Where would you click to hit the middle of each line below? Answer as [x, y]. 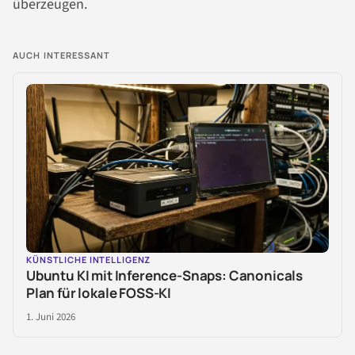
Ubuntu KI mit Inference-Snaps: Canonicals [165, 276]
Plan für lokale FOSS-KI [99, 293]
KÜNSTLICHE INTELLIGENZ [89, 260]
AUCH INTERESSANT [62, 55]
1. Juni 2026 [51, 317]
